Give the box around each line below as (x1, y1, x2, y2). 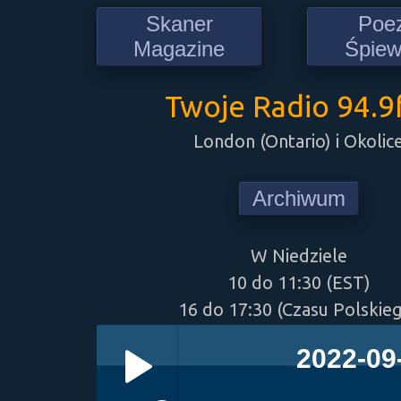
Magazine (133, 37, 226, 61)
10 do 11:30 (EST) (226, 272, 371, 293)
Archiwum (252, 186, 346, 210)
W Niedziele (250, 245, 347, 266)
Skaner (145, 12, 213, 36)
